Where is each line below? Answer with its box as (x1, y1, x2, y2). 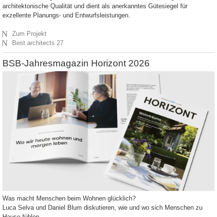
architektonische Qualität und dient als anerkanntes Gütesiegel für (2, 2, 187, 10)
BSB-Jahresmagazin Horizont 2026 (2, 58, 150, 68)
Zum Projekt (12, 30, 47, 37)
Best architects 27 (12, 39, 64, 46)
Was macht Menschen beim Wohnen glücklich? (2, 195, 136, 202)
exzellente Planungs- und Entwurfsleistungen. (2, 11, 130, 19)
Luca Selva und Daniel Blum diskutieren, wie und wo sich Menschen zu (2, 204, 202, 212)
